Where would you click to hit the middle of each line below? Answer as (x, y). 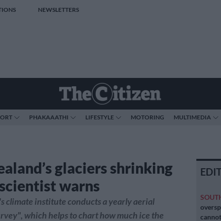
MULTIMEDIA (192, 117)
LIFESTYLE (100, 117)
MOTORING (147, 117)
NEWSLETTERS (58, 10)
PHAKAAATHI (49, 117)
